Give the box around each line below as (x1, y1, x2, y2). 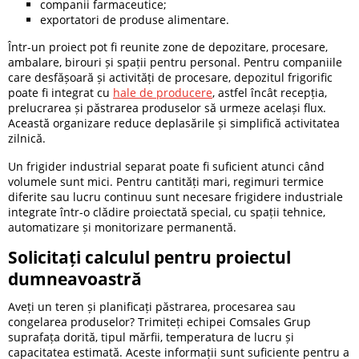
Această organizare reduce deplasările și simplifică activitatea (8, 115, 340, 131)
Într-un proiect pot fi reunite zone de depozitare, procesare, (8, 39, 328, 55)
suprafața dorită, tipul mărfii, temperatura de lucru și (8, 329, 294, 345)
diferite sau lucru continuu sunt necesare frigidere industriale (8, 188, 343, 204)
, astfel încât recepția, (212, 85, 327, 101)
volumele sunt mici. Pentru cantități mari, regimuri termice (8, 173, 324, 189)
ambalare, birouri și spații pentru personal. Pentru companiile (8, 54, 342, 71)
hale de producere (113, 85, 212, 101)
